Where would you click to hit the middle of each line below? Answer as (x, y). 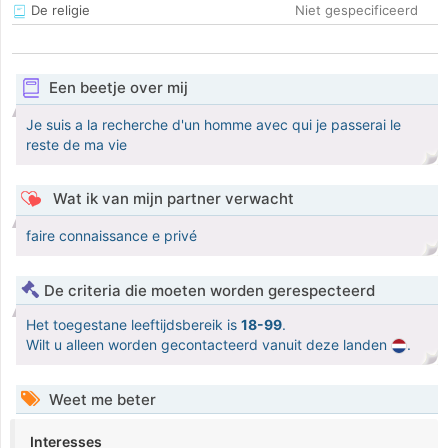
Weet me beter (100, 400)
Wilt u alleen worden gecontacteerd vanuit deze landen (208, 345)
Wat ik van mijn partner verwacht (171, 199)
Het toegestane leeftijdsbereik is (133, 325)
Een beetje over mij (118, 88)
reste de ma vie (76, 145)
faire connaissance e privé (111, 236)
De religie (58, 10)
